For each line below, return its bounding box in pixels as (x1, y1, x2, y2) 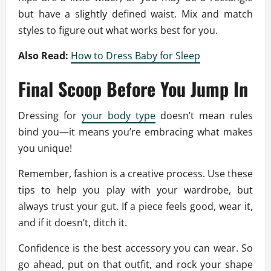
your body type (82, 109, 155, 123)
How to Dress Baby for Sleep (71, 49, 200, 63)
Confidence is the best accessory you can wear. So (18, 241, 253, 255)
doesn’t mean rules (155, 109, 253, 123)
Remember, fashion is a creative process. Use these (18, 167, 253, 181)
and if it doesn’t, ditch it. (18, 216, 129, 230)
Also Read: (18, 49, 71, 63)
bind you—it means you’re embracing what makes (18, 125, 253, 139)
